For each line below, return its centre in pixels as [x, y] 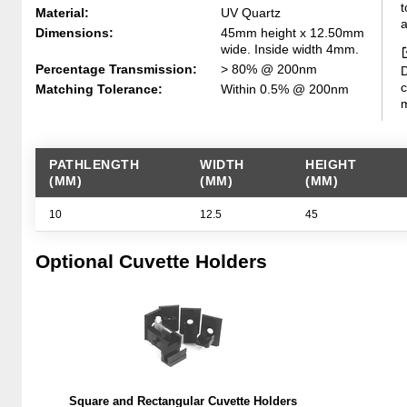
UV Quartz [251, 13]
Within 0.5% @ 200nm [285, 89]
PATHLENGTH [94, 164]
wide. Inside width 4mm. [290, 49]
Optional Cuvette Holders [151, 261]
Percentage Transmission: [116, 69]
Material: [62, 13]
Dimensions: [74, 33]
